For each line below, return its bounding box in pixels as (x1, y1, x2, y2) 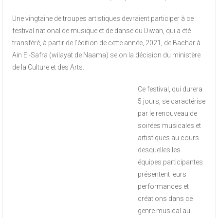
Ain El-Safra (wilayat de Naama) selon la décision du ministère (12, 51, 201, 59)
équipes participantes (138, 158, 203, 166)
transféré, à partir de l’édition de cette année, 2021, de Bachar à (12, 39, 201, 47)
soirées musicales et (138, 122, 201, 130)
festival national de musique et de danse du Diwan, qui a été (12, 27, 191, 35)
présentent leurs (138, 170, 187, 179)
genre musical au (138, 207, 191, 215)
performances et (138, 182, 189, 191)
